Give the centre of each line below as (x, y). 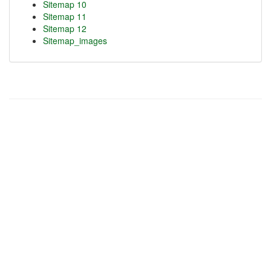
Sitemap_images (75, 41)
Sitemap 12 (65, 28)
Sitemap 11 (65, 16)
